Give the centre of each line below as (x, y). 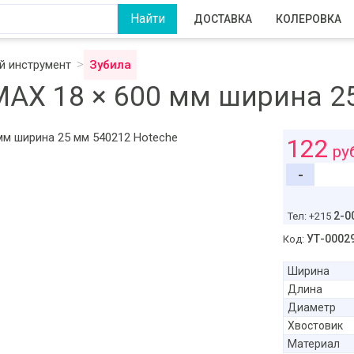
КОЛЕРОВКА (309, 19)
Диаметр (311, 307)
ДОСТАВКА (223, 19)
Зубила (110, 65)
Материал (313, 344)
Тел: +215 (310, 216)
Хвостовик (315, 326)
